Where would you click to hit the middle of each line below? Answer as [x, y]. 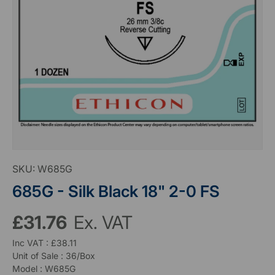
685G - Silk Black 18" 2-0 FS [116, 192]
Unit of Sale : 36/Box [54, 256]
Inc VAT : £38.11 [45, 243]
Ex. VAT [103, 223]
